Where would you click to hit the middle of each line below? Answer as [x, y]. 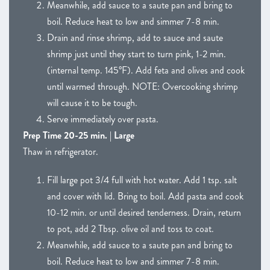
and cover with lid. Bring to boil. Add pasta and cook [145, 196]
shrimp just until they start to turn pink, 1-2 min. [137, 54]
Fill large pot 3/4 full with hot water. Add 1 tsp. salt [142, 180]
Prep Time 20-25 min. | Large [79, 135]
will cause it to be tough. [92, 102]
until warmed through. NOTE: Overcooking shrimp [143, 86]
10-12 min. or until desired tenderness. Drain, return [144, 212]
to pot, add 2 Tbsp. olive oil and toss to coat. [130, 228]
